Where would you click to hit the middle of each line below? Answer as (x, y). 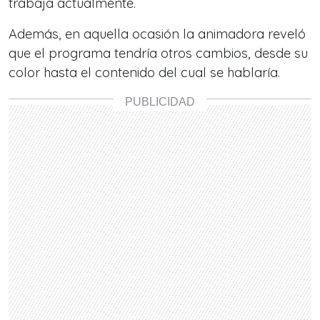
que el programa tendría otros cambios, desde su (158, 53)
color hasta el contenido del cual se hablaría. (144, 72)
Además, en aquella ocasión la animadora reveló (157, 34)
